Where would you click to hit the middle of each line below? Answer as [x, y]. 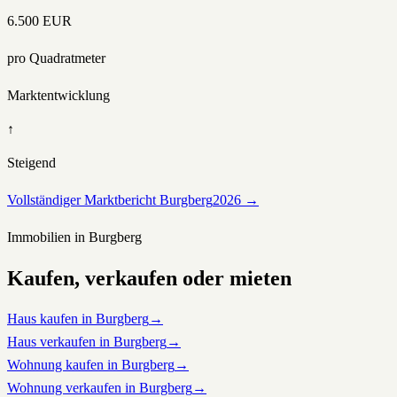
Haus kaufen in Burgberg [78, 318]
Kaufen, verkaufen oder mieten [149, 278]
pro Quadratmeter [56, 58]
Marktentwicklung [58, 95]
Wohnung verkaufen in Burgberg [100, 387]
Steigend [31, 163]
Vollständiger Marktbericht [83, 200]
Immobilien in [48, 237]
